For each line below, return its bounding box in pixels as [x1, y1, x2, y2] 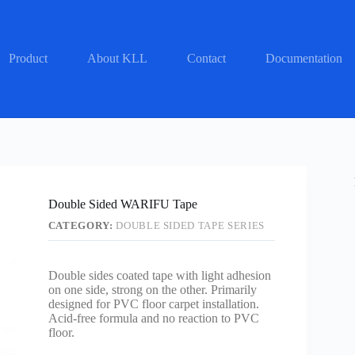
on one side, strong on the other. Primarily [48, 283, 257, 296]
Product [8, 52, 48, 65]
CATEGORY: [48, 219, 116, 231]
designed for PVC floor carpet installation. [48, 297, 259, 311]
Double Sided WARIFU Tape [48, 197, 197, 211]
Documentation [265, 52, 342, 65]
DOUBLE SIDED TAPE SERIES [116, 219, 265, 231]
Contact [186, 52, 226, 65]
